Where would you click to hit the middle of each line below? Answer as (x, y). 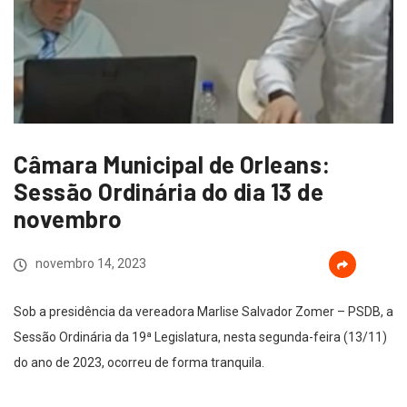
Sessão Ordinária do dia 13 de (169, 191)
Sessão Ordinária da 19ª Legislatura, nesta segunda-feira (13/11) (200, 337)
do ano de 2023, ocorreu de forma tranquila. (139, 362)
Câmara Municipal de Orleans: (172, 164)
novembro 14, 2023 (89, 263)
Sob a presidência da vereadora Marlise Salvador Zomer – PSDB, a (203, 312)
